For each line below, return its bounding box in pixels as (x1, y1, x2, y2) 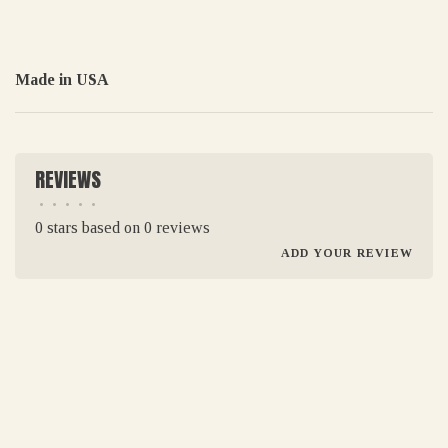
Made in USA (15, 70, 109, 88)
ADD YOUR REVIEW (281, 245, 413, 260)
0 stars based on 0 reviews (35, 218, 210, 236)
